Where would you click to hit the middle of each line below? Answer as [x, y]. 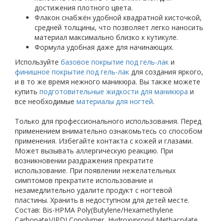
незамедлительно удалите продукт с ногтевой [93, 190]
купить [27, 92]
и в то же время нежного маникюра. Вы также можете [108, 82]
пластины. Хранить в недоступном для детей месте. [104, 200]
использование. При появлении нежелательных [95, 170]
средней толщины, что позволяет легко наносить [119, 27]
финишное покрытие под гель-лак [72, 72]
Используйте [38, 62]
